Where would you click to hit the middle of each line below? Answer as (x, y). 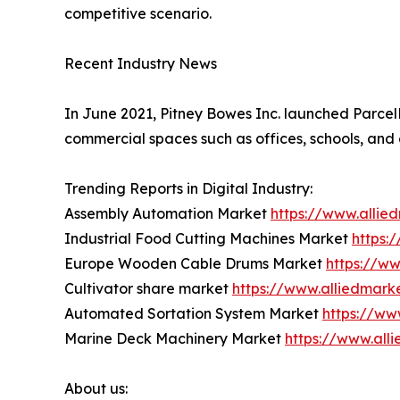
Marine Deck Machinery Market (175, 338)
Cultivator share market (148, 288)
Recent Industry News (141, 63)
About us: (96, 388)
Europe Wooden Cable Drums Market (195, 263)
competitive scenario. (138, 13)
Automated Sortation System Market (193, 313)
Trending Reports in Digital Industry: (188, 188)
